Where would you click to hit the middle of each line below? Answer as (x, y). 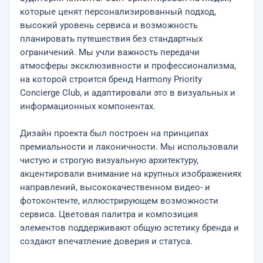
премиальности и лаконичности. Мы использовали (129, 147)
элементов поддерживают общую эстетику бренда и (129, 228)
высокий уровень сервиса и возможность (109, 26)
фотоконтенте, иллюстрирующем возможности (119, 201)
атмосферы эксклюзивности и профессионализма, (128, 66)
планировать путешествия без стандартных (111, 39)
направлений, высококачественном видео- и (115, 188)
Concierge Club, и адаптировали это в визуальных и (128, 93)
